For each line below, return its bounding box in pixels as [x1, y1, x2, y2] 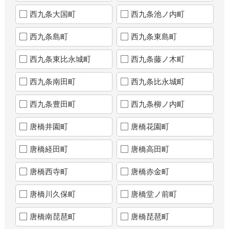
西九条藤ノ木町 [130, 54, 185, 63]
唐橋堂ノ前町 [130, 189, 177, 198]
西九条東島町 [130, 32, 177, 41]
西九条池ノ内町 [130, 9, 185, 18]
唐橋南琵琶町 [30, 212, 76, 221]
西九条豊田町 [30, 99, 76, 108]
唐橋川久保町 [30, 189, 76, 198]
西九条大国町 [30, 9, 76, 18]
